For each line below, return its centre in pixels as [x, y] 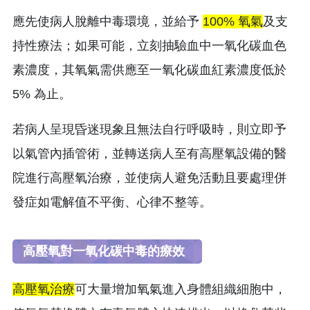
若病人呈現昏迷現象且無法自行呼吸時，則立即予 [149, 129]
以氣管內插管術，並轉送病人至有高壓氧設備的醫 [149, 153]
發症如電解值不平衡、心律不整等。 [112, 202]
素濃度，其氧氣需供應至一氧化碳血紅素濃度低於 [149, 70]
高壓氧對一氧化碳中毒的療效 [107, 251]
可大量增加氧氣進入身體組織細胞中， [181, 289]
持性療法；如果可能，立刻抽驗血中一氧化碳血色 [149, 45]
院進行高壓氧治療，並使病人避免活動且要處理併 [149, 177]
